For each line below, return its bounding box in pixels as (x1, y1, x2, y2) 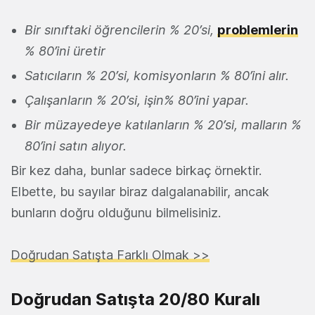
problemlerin (217, 22, 298, 38)
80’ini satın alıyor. (25, 139, 127, 154)
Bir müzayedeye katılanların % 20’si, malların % (25, 117, 302, 133)
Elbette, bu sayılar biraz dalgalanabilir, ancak (11, 184, 269, 200)
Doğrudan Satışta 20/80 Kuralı (11, 289, 260, 310)
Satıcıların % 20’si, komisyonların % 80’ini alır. (25, 68, 289, 84)
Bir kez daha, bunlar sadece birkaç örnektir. (11, 163, 262, 179)
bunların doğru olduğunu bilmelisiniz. (11, 205, 221, 221)
